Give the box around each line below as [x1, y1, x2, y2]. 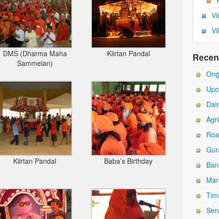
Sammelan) [17, 58, 53, 68]
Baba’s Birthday [104, 156, 153, 166]
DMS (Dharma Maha [2, 48, 67, 58]
